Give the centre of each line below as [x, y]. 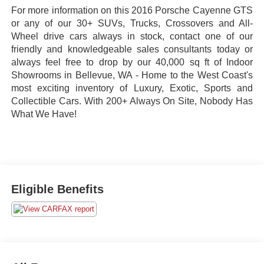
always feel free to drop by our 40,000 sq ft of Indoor [132, 62]
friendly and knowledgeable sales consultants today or [132, 49]
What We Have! [44, 114]
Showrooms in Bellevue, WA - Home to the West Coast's [132, 75]
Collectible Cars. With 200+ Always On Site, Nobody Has [132, 101]
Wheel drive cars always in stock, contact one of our [132, 37]
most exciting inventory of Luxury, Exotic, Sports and [132, 88]
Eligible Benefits [57, 189]
